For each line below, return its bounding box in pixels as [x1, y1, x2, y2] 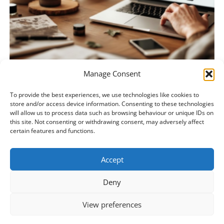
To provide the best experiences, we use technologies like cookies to [10, 90, 199, 99]
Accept [100, 154, 123, 164]
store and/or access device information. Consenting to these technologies [10, 99, 214, 108]
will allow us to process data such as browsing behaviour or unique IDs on [10, 108, 213, 117]
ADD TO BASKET [87, 128, 136, 135]
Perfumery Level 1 [87, 91, 137, 99]
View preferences [82, 199, 141, 209]
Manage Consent [83, 68, 140, 78]
